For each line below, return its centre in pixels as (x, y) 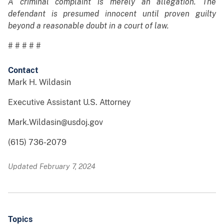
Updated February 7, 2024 (52, 166)
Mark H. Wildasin (39, 82)
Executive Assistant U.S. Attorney (69, 102)
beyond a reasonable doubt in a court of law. (88, 26)
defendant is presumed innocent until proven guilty (112, 14)
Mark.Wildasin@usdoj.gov (55, 122)
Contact (23, 70)
